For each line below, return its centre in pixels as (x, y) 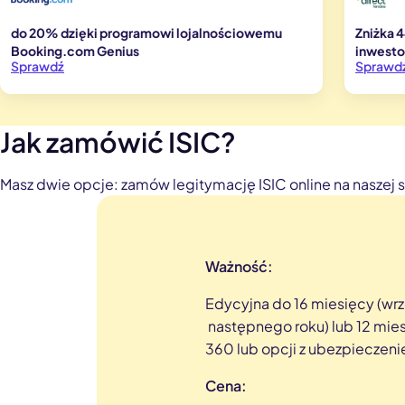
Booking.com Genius (75, 50)
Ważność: (244, 266)
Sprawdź (38, 66)
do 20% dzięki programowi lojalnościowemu (146, 32)
